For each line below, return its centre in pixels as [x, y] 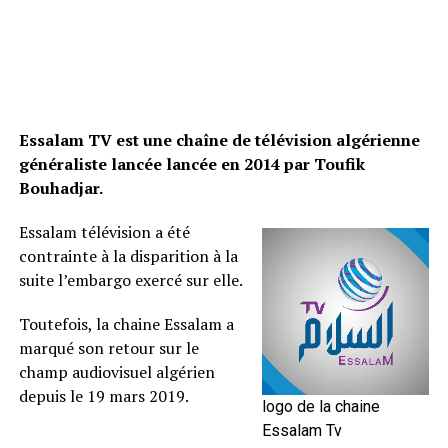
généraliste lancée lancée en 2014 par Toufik [191, 164]
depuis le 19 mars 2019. [103, 396]
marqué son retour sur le [108, 348]
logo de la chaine [321, 406]
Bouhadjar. [60, 188]
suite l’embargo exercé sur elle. [130, 280]
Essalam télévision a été [104, 232]
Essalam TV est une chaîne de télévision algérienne [219, 140]
